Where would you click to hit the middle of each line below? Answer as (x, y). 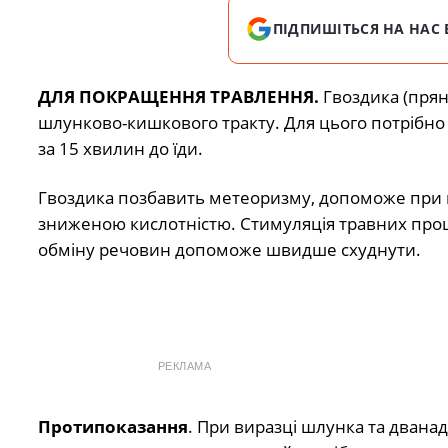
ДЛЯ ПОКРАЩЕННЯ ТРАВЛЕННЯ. (178, 97)
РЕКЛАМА (184, 366)
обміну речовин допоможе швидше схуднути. (229, 249)
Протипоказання (112, 427)
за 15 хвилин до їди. (120, 149)
